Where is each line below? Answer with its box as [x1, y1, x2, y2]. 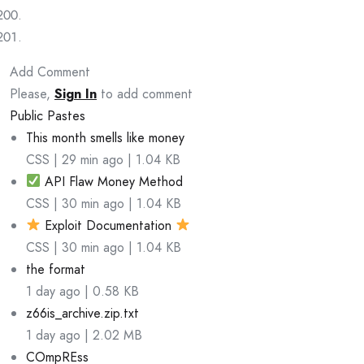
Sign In [54, 84, 97, 103]
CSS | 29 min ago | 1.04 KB [26, 149, 180, 169]
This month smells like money [26, 128, 184, 147]
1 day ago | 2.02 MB [26, 325, 142, 344]
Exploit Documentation [41, 215, 176, 235]
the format [26, 259, 85, 279]
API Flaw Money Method [41, 171, 184, 191]
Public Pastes [10, 106, 85, 125]
